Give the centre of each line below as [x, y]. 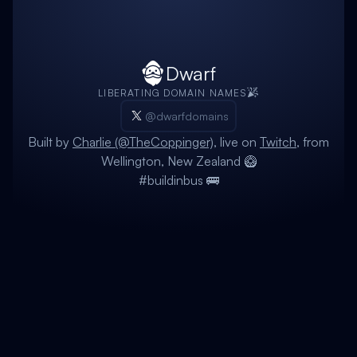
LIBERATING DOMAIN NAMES [172, 92]
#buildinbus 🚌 [178, 180]
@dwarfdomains [186, 116]
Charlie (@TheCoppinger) [143, 142]
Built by [50, 142]
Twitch [278, 142]
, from [313, 142]
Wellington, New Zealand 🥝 [178, 161]
